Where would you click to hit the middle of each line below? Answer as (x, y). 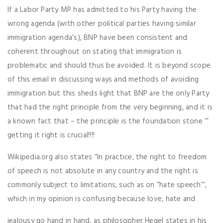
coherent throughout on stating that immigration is (95, 52)
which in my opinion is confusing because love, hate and (102, 199)
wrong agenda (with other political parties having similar (102, 24)
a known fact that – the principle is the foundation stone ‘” (108, 122)
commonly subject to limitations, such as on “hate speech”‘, (107, 185)
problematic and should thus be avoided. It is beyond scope (109, 66)
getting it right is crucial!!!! (51, 136)
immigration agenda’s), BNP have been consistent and (98, 38)
